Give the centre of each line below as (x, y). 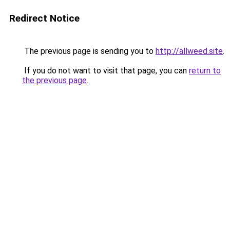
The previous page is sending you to (89, 51)
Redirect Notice (44, 18)
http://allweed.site (189, 51)
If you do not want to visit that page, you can (106, 71)
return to (205, 71)
